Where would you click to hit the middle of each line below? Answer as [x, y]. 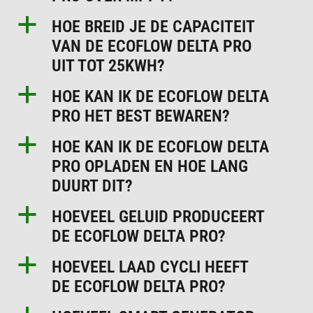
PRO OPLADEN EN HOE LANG [150, 166]
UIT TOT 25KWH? [109, 65]
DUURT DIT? [93, 185]
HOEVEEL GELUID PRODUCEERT [158, 216]
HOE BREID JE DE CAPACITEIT [153, 26]
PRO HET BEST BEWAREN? [141, 116]
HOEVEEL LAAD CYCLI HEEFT [150, 267]
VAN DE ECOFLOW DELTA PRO [152, 46]
